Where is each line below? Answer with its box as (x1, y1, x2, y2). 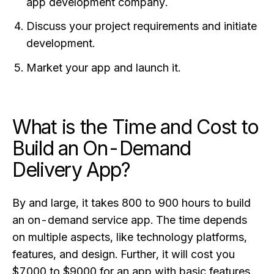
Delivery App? (12, 158, 130, 182)
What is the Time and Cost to (12, 115, 259, 139)
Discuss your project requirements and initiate (26, 20, 257, 33)
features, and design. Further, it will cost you (12, 248, 235, 261)
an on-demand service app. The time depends (12, 213, 247, 227)
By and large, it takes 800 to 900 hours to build (12, 196, 251, 210)
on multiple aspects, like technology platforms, (12, 231, 247, 244)
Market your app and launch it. (26, 61, 181, 75)
